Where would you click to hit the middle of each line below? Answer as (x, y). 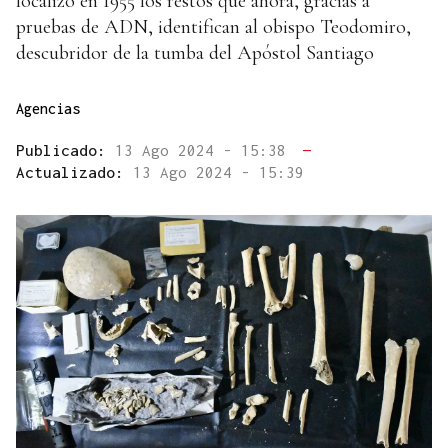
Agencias (48, 109)
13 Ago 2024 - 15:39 (218, 172)
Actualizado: (74, 172)
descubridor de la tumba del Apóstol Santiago (195, 53)
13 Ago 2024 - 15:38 (205, 150)
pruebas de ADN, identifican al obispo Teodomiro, (213, 27)
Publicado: (65, 150)
